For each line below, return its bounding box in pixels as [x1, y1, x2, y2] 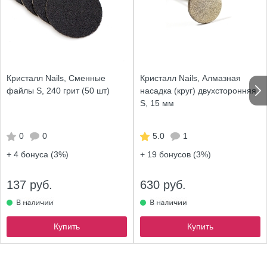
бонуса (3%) [18, 150, 69, 159]
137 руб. [7, 178, 52, 191]
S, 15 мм [140, 98, 174, 108]
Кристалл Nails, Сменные [7, 73, 105, 83]
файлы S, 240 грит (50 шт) [7, 86, 110, 95]
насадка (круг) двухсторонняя [140, 86, 256, 95]
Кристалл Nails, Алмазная [140, 73, 241, 83]
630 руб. [140, 178, 186, 191]
